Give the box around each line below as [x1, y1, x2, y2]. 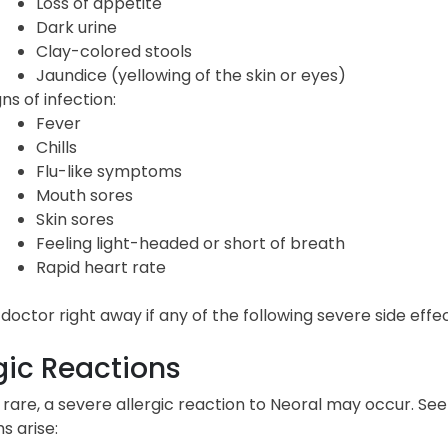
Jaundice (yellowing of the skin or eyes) [35, 63, 346, 87]
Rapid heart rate [35, 255, 166, 279]
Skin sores [35, 207, 114, 231]
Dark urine [35, 15, 117, 39]
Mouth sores [35, 183, 133, 207]
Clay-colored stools [35, 39, 192, 63]
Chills [35, 135, 77, 159]
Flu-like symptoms [35, 159, 182, 183]
